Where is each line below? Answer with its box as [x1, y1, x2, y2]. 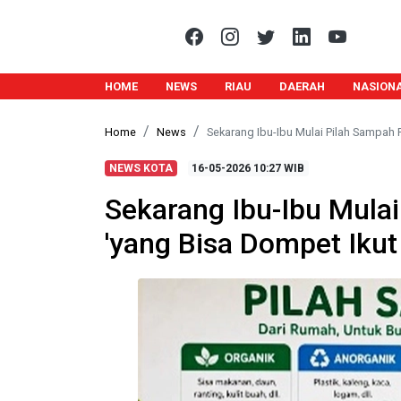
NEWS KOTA [108, 162, 173, 175]
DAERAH [278, 80, 325, 93]
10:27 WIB [251, 162, 305, 175]
